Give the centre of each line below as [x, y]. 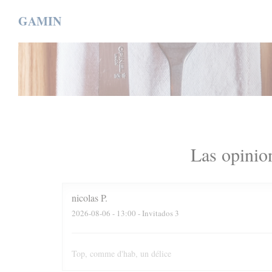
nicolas [85, 198]
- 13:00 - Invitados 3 [145, 213]
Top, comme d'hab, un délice [121, 253]
